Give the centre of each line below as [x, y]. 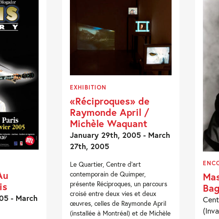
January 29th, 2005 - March [120, 135]
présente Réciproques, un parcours [119, 184]
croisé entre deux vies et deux [113, 194]
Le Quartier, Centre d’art [106, 164]
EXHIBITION [88, 88]
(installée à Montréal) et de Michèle [120, 213]
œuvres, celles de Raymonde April [118, 204]
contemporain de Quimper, [108, 174]
